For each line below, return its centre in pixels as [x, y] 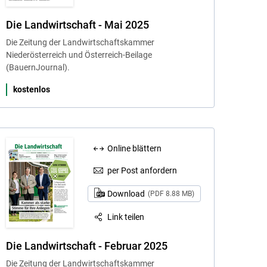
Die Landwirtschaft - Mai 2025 [77, 25]
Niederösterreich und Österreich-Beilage [79, 55]
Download [127, 194]
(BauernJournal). [38, 68]
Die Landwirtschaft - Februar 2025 [86, 246]
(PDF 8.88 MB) [171, 194]
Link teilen [126, 217]
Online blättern [135, 149]
